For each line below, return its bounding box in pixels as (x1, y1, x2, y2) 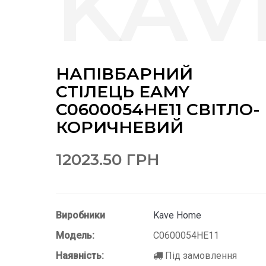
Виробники (56, 210, 105, 221)
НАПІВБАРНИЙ (56, 63, 193, 84)
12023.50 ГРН (56, 150, 160, 170)
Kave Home (153, 210, 201, 221)
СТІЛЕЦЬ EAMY (56, 81, 189, 102)
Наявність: (56, 250, 104, 262)
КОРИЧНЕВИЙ (56, 116, 183, 137)
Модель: (56, 230, 94, 242)
